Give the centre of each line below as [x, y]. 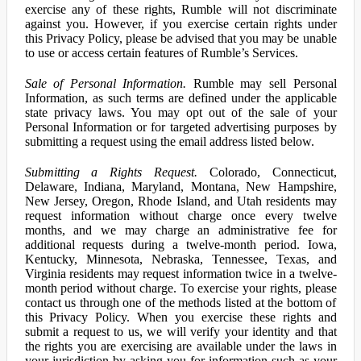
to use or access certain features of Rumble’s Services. [161, 53]
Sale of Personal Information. [106, 83]
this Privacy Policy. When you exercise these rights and [180, 317]
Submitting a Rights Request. [111, 172]
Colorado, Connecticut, [267, 172]
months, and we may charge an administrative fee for [180, 230]
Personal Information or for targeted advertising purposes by [180, 127]
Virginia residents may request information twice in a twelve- [180, 274]
